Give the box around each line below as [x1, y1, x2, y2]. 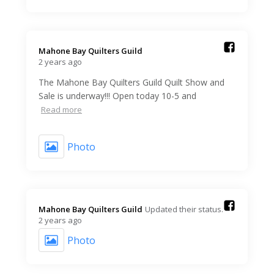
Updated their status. [145, 204, 223, 215]
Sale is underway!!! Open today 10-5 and [39, 90, 196, 102]
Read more [41, 104, 82, 116]
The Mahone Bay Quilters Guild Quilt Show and [39, 76, 224, 89]
